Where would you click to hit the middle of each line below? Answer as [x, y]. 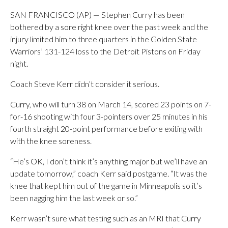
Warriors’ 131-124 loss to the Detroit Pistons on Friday [105, 51]
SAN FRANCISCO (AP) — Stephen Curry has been [97, 14]
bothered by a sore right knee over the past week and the [109, 26]
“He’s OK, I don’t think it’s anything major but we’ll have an [109, 161]
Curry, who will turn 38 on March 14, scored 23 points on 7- [111, 104]
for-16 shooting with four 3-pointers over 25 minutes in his [109, 116]
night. [19, 63]
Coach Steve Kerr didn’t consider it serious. [85, 83]
